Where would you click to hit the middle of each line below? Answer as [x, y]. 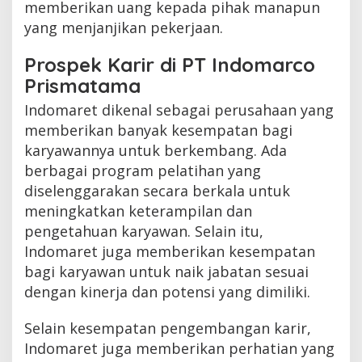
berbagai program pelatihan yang [143, 170]
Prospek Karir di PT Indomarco [170, 64]
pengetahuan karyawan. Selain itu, [144, 231]
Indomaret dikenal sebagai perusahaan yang [179, 109]
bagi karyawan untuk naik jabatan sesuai [166, 271]
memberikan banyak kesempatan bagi [158, 130]
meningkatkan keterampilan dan [138, 210]
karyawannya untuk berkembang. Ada [156, 150]
